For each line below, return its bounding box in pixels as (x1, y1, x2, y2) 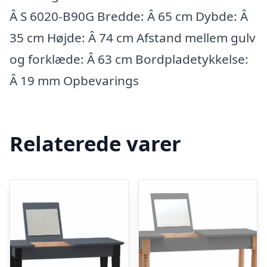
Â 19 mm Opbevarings (10, 72, 139, 89)
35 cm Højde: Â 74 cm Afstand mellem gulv (10, 29, 256, 46)
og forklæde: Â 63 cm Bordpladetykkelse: (10, 51, 249, 68)
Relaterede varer (10, 129, 181, 157)
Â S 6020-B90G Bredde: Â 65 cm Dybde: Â (10, 8, 248, 25)
